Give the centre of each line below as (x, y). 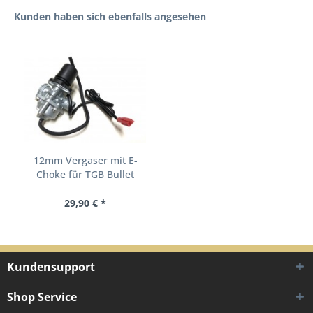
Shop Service (42, 297)
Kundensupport (51, 267)
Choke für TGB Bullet (85, 174)
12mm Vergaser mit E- (85, 160)
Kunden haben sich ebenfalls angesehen (110, 16)
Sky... (85, 188)
